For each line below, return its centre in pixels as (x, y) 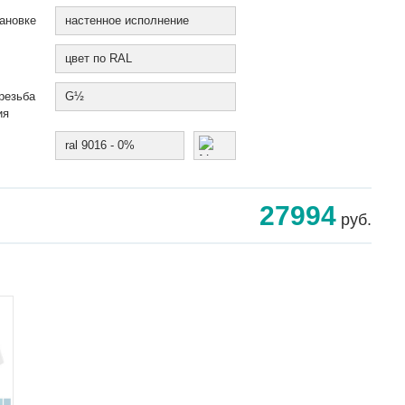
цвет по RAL (99, 58)
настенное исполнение (127, 20)
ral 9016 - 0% (100, 145)
